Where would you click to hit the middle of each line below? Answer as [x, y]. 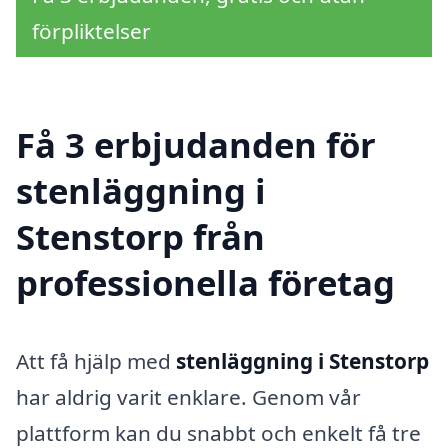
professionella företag [205, 282]
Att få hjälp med [96, 360]
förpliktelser [91, 31]
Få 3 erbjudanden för [196, 144]
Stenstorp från [140, 236]
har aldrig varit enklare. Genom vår [188, 396]
